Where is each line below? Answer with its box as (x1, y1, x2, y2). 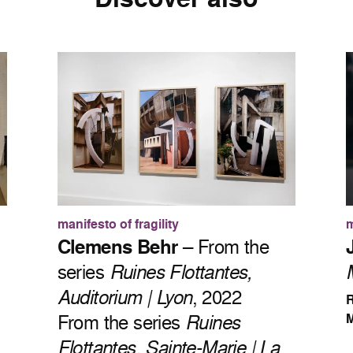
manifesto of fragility (57, 215, 179, 234)
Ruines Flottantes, (109, 258, 252, 285)
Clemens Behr (57, 233, 178, 261)
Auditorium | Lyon (57, 284, 192, 310)
